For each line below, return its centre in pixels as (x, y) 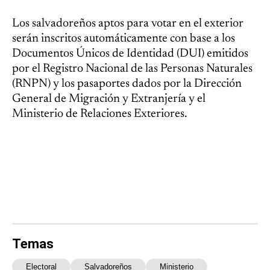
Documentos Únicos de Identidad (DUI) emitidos (130, 54)
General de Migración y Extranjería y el (109, 99)
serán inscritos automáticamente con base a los (124, 39)
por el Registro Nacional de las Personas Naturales (132, 69)
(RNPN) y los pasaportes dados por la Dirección (127, 84)
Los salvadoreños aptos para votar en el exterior (128, 24)
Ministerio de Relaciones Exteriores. (99, 114)
